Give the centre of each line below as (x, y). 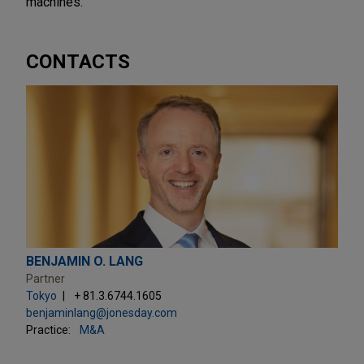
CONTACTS (78, 61)
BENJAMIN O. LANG (84, 261)
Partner (45, 278)
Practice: (48, 329)
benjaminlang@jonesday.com (102, 312)
